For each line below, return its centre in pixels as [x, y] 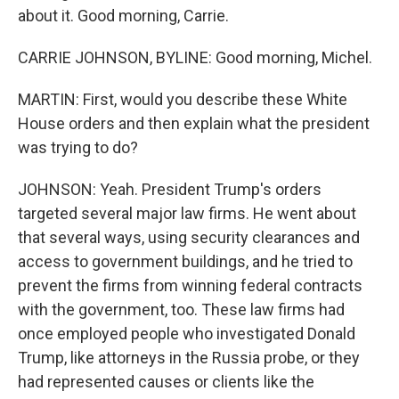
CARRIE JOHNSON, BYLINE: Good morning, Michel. [195, 57]
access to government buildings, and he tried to [185, 261]
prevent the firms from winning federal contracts [190, 285]
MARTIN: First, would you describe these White [183, 99]
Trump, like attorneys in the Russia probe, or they [189, 358]
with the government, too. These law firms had [181, 309]
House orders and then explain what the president [194, 123]
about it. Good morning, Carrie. [123, 16]
